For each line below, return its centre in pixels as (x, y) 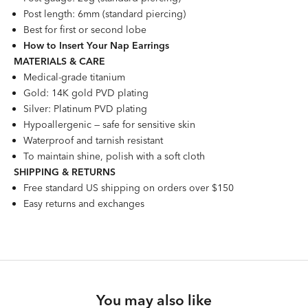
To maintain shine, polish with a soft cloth (114, 156)
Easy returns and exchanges (84, 203)
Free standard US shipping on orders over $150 (129, 187)
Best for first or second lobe (85, 29)
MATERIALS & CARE (59, 61)
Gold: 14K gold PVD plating (86, 92)
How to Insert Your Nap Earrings (96, 45)
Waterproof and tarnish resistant (93, 140)
